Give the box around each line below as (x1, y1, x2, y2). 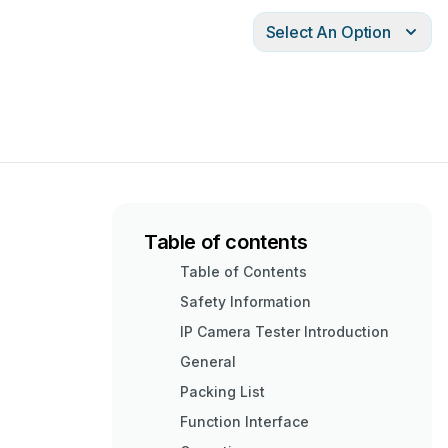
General (180, 353, 236, 370)
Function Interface (180, 413, 309, 430)
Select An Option (265, 22, 391, 42)
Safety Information (180, 293, 311, 310)
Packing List (180, 383, 265, 400)
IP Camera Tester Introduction (180, 323, 389, 340)
